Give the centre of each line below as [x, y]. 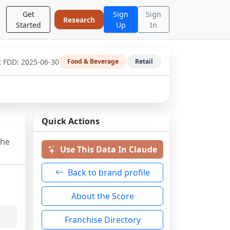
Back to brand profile [109, 172]
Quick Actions [71, 121]
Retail [144, 61]
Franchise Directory [102, 220]
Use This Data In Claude [109, 149]
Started [28, 25]
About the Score [102, 196]
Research [79, 20]
